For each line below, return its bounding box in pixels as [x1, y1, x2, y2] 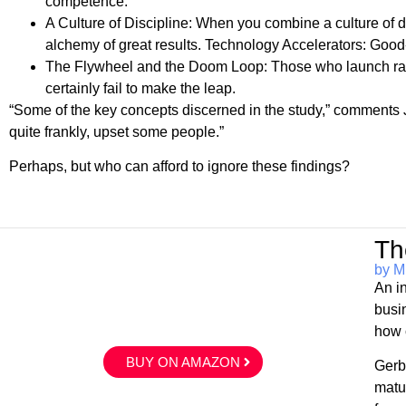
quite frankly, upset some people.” [9, 124, 225, 140]
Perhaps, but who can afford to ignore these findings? [9, 159, 351, 175]
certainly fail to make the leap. [45, 81, 237, 97]
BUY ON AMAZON [125, 353, 240, 370]
